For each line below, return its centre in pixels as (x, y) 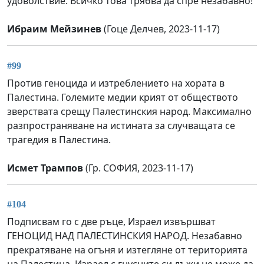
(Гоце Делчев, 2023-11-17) (161, 29)
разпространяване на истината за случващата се (121, 125)
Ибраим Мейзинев (54, 29)
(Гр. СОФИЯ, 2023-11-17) (138, 168)
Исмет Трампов (45, 168)
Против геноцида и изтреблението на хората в (116, 83)
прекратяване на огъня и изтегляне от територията (127, 250)
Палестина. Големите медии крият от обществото (123, 97)
